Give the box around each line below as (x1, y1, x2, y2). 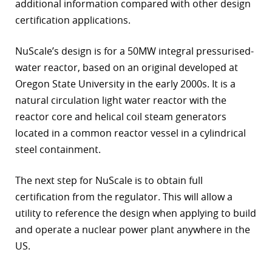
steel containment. (15, 143, 101, 157)
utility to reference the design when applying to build (15, 206, 256, 220)
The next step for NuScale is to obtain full (15, 174, 203, 188)
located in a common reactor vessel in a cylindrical (15, 126, 246, 140)
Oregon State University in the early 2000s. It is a (15, 77, 236, 91)
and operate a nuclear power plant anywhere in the (15, 223, 250, 237)
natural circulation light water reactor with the (15, 93, 226, 107)
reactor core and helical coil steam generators (15, 110, 226, 124)
